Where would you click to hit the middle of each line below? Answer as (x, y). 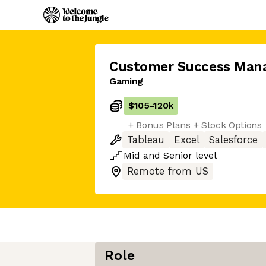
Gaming (126, 81)
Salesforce (233, 140)
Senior (178, 155)
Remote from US (168, 171)
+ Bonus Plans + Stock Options (195, 125)
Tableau (146, 140)
